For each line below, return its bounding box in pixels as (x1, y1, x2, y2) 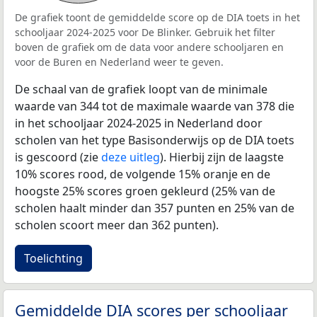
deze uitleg (101, 149, 160, 165)
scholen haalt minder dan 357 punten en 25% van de (15, 200, 294, 216)
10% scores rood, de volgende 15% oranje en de (15, 166, 270, 182)
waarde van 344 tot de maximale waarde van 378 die (15, 98, 294, 114)
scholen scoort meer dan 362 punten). (15, 217, 219, 233)
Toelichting (24, 250, 83, 266)
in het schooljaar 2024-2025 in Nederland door (15, 115, 263, 131)
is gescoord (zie (15, 149, 101, 165)
